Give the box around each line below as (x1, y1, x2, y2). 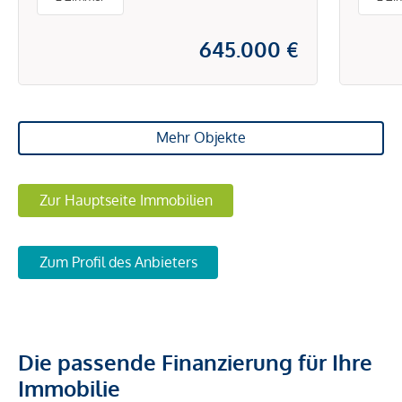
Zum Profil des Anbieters (39, 253, 197, 272)
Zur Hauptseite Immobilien (39, 190, 213, 209)
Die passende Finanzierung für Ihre (18, 348, 372, 377)
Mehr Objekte (156, 128, 246, 147)
